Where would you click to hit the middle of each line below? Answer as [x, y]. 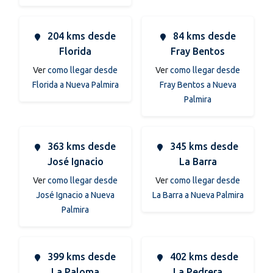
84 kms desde [203, 36]
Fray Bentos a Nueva [198, 84]
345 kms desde [203, 146]
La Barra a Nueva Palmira [198, 195]
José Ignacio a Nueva [75, 195]
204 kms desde [80, 36]
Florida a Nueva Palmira [75, 84]
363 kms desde [80, 146]
